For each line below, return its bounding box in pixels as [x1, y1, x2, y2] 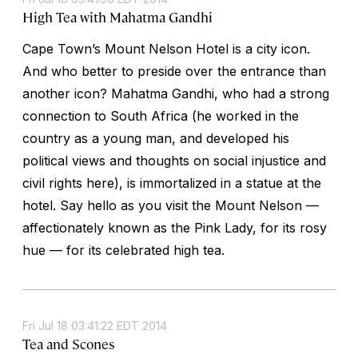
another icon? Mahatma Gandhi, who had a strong [22, 85, 329, 101]
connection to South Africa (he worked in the [22, 107, 299, 124]
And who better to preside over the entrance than [22, 62, 326, 79]
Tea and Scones [22, 334, 114, 352]
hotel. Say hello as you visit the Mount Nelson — [22, 197, 319, 213]
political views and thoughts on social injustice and [22, 152, 326, 169]
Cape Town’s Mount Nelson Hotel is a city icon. [22, 40, 310, 57]
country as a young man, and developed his [22, 129, 289, 146]
